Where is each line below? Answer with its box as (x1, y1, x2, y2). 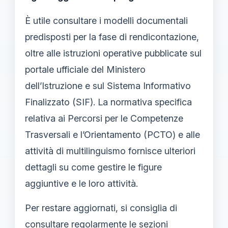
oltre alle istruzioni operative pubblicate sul (25, 47, 202, 59)
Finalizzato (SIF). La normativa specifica (25, 96, 192, 107)
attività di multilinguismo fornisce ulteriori (25, 145, 195, 156)
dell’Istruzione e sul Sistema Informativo (25, 80, 191, 91)
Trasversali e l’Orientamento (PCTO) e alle (25, 129, 200, 140)
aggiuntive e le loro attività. (25, 178, 138, 189)
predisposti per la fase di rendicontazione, (25, 31, 199, 42)
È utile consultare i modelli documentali (25, 15, 188, 26)
